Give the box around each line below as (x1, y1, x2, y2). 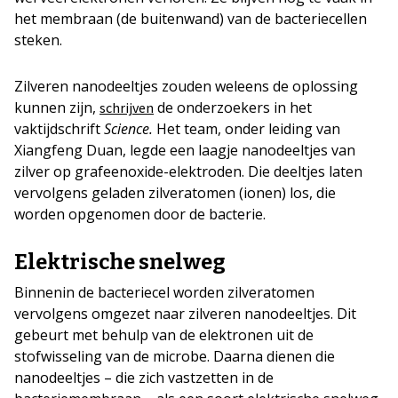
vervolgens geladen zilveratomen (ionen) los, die (14, 183, 336, 203)
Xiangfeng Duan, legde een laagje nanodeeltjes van (14, 140, 355, 161)
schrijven (99, 99, 154, 117)
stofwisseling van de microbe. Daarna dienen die (14, 346, 335, 367)
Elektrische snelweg (14, 250, 226, 275)
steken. (14, 30, 62, 51)
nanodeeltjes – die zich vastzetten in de (14, 368, 274, 388)
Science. (104, 119, 153, 139)
